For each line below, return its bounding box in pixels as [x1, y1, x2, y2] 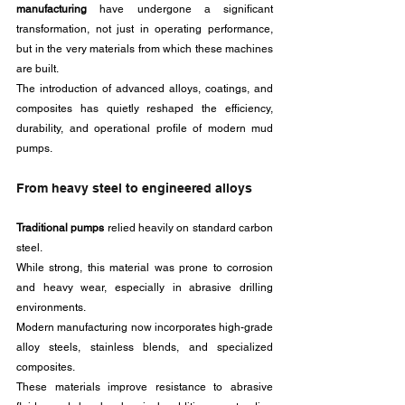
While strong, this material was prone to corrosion [16, 261, 273, 274]
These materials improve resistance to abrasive [16, 381, 273, 393]
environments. [16, 301, 89, 314]
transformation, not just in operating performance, [16, 23, 273, 35]
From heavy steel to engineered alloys [16, 181, 252, 195]
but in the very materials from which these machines [16, 42, 273, 55]
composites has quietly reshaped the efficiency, [16, 102, 273, 115]
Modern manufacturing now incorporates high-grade [16, 321, 273, 334]
